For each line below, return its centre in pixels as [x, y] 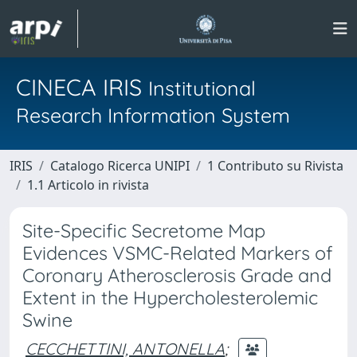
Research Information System [153, 115]
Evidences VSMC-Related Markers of [178, 253]
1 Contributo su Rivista [275, 166]
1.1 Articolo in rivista [88, 185]
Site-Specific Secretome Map [144, 231]
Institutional [202, 88]
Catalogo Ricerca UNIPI [120, 166]
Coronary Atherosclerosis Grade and [177, 275]
